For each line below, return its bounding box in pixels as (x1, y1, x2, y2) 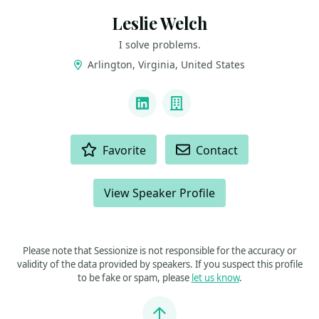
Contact (196, 142, 239, 158)
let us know (191, 271, 239, 284)
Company (176, 103, 240, 123)
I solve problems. (118, 38, 201, 51)
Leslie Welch (112, 12, 207, 34)
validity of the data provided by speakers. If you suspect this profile (16, 258, 303, 271)
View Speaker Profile (104, 185, 215, 201)
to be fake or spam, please (77, 271, 192, 284)
